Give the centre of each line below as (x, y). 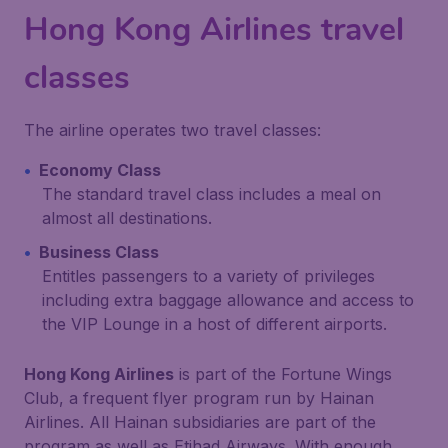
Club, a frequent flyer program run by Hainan (199, 398)
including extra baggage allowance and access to (228, 300)
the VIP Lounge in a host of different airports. (214, 324)
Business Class (99, 252)
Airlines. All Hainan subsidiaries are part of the (200, 422)
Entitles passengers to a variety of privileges (208, 276)
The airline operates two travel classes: (172, 130)
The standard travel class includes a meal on (211, 194)
